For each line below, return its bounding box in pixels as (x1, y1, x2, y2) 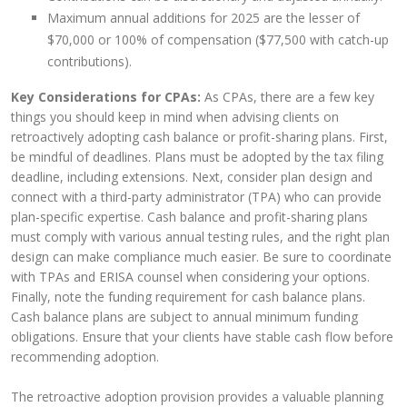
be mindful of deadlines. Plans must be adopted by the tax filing (11, 148, 383, 165)
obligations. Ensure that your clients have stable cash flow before (11, 328, 393, 345)
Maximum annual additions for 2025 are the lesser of (47, 9, 360, 26)
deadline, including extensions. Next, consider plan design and (11, 168, 372, 185)
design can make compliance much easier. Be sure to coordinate (11, 248, 392, 265)
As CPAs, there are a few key (201, 88, 374, 105)
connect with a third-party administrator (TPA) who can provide (11, 188, 382, 205)
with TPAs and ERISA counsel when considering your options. (11, 268, 370, 285)
